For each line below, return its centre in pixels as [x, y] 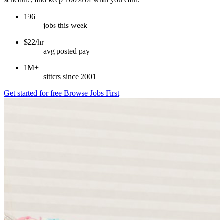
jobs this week [65, 25]
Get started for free [34, 93]
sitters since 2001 [70, 76]
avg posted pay [67, 51]
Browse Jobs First [92, 93]
